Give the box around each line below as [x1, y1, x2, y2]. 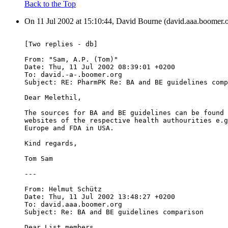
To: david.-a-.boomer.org [24, 71, 122, 79]
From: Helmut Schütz [24, 185, 106, 193]
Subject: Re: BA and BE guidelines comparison [24, 208, 204, 216]
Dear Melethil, [24, 94, 81, 102]
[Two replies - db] [24, 40, 98, 48]
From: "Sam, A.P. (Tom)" [24, 55, 122, 64]
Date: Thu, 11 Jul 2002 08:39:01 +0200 [24, 63, 175, 71]
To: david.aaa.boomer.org [24, 201, 122, 209]
